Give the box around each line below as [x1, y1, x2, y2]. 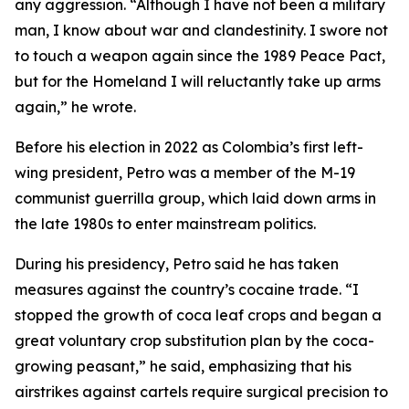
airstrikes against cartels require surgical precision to [15, 383, 388, 401]
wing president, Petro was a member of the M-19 [15, 163, 355, 182]
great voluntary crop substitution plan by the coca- [15, 331, 374, 350]
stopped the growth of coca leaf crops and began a [15, 306, 382, 324]
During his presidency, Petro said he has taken [15, 255, 339, 273]
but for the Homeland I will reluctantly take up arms [15, 72, 381, 90]
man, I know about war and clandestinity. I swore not [15, 21, 388, 39]
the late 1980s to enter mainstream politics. [15, 215, 316, 233]
